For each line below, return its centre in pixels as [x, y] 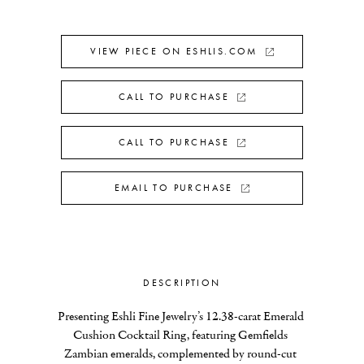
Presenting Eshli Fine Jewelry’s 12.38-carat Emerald [180, 316]
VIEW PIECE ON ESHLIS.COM [174, 51]
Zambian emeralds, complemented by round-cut [181, 353]
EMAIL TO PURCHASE [174, 188]
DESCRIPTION [182, 283]
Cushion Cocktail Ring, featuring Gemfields [181, 335]
